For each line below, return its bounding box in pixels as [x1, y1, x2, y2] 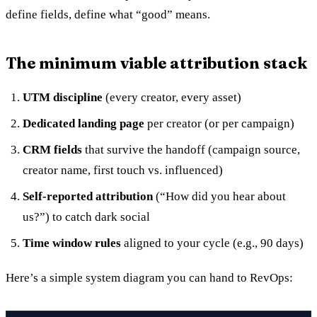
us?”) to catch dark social [23, 209, 150, 224]
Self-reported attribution [23, 189, 153, 203]
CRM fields [23, 142, 82, 156]
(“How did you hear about [153, 189, 286, 203]
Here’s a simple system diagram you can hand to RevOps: [6, 270, 293, 284]
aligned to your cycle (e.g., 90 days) [121, 236, 304, 250]
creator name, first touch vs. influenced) [23, 163, 223, 177]
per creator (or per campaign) [144, 116, 294, 130]
